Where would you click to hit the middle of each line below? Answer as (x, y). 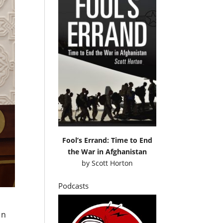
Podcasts (74, 185)
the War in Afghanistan (107, 151)
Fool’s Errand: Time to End (107, 140)
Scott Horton (112, 163)
